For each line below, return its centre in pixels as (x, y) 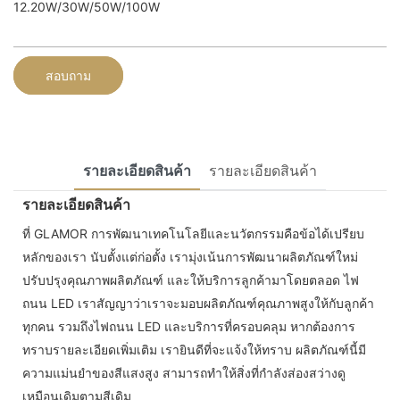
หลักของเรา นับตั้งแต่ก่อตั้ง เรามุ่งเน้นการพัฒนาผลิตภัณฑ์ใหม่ (190, 256)
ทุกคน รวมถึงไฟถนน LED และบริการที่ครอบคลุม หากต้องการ (189, 326)
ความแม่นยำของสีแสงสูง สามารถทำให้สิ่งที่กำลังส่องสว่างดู (184, 372)
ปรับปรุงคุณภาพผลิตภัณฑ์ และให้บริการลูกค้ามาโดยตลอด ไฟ (191, 279)
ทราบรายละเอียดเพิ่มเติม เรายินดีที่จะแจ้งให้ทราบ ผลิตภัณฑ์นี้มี (194, 349)
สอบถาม (68, 75)
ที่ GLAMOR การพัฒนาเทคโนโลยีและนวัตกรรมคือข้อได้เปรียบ (193, 233)
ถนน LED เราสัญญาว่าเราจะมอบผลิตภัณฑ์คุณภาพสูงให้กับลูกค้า (198, 303)
